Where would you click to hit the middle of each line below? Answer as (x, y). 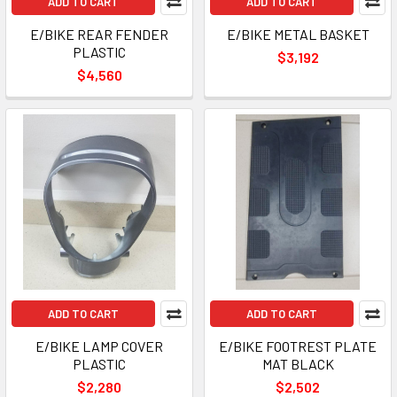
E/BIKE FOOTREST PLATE (298, 346)
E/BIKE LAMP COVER (99, 346)
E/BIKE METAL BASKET (298, 34)
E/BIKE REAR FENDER (99, 34)
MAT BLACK (298, 364)
